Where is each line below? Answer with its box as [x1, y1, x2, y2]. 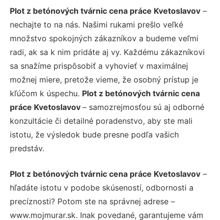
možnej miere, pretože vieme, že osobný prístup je [10, 74, 198, 84]
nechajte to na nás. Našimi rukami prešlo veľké [10, 19, 183, 29]
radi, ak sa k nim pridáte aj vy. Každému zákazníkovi [10, 47, 205, 57]
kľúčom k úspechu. [10, 88, 82, 98]
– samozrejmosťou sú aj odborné [82, 102, 204, 112]
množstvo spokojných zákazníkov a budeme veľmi [10, 33, 198, 43]
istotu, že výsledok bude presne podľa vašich [10, 129, 179, 139]
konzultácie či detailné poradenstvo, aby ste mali [10, 115, 192, 126]
